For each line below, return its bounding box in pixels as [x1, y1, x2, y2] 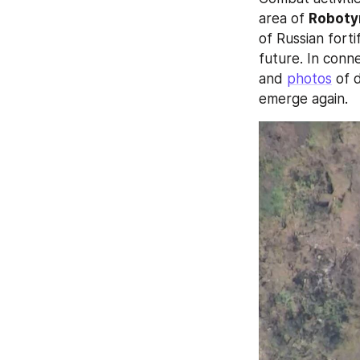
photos [287, 71, 332, 88]
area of [259, 10, 309, 27]
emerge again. [259, 91, 348, 108]
